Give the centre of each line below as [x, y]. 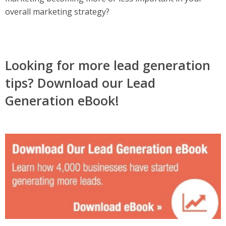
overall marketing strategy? [57, 12]
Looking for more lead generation [108, 65]
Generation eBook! [62, 100]
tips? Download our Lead [80, 83]
